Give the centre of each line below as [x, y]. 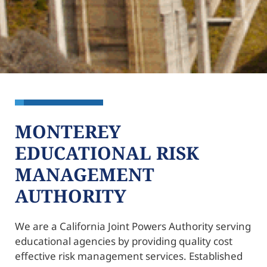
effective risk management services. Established [129, 256]
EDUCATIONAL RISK [107, 153]
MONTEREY [68, 131]
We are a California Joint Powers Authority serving [133, 226]
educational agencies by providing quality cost [124, 241]
